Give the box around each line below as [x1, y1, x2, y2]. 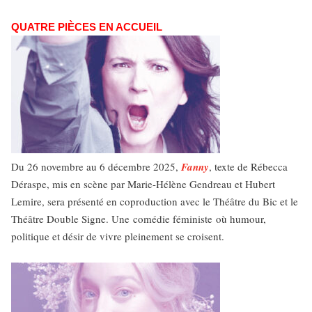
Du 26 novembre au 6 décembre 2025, [11, 159, 181, 173]
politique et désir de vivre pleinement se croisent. [11, 229, 224, 243]
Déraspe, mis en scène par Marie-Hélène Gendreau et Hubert [11, 177, 275, 191]
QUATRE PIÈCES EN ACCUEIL [11, 21, 168, 33]
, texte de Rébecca [209, 159, 288, 173]
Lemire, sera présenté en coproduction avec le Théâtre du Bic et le [11, 194, 298, 208]
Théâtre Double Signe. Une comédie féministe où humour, [11, 212, 266, 226]
